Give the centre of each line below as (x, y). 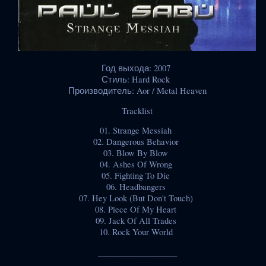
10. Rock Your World (137, 232)
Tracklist (137, 110)
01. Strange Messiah (137, 131)
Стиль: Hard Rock (137, 79)
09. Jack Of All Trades (137, 221)
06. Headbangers (137, 187)
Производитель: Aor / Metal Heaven (137, 90)
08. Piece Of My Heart (137, 210)
